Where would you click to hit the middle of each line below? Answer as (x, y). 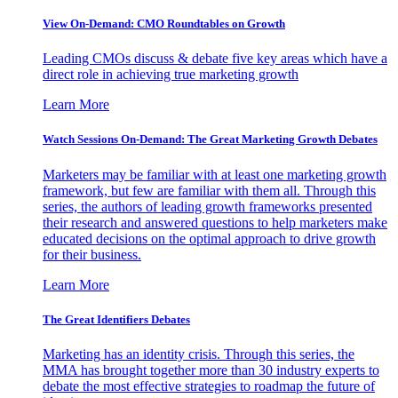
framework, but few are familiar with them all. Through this (209, 190)
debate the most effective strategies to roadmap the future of (209, 386)
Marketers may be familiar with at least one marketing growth (215, 174)
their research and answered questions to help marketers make (215, 222)
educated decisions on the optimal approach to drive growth (209, 238)
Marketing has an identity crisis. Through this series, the (199, 354)
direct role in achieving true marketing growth (171, 75)
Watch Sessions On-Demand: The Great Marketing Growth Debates (210, 139)
